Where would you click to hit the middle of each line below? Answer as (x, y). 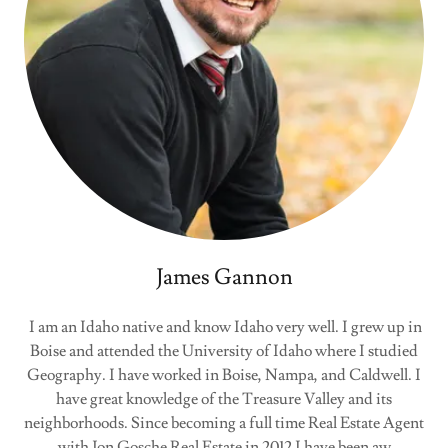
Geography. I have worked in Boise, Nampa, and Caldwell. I (224, 374)
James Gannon (224, 277)
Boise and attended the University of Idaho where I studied (224, 350)
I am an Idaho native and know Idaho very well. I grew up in (224, 326)
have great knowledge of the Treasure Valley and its (224, 398)
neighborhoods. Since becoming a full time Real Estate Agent (224, 422)
